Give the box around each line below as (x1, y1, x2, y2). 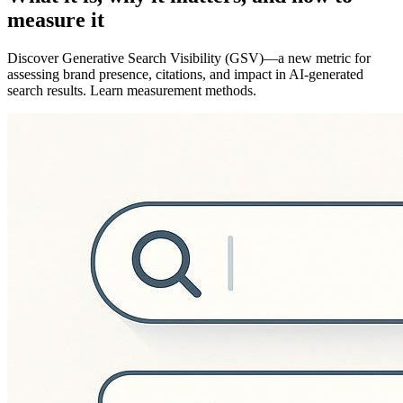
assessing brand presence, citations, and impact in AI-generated (7, 66, 363, 82)
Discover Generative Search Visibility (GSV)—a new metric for (7, 49, 371, 66)
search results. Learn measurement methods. (7, 82, 256, 98)
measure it (7, 7, 104, 31)
